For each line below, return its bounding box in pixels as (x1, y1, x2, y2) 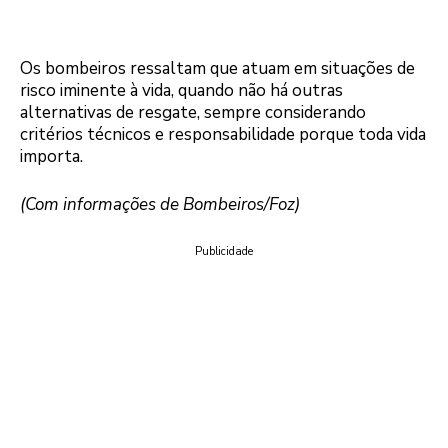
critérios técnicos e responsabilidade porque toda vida (20, 123, 426, 147)
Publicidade (195, 244, 253, 260)
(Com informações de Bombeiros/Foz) (20, 192, 300, 216)
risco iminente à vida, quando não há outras (20, 79, 343, 103)
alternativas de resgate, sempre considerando (20, 101, 366, 125)
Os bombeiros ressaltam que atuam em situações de (20, 57, 415, 81)
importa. (20, 145, 83, 169)
